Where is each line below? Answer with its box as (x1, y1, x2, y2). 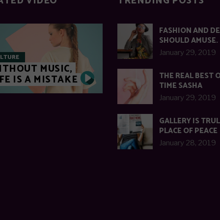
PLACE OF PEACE (159, 125, 218, 137)
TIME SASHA (159, 80, 202, 92)
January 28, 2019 (159, 138, 216, 147)
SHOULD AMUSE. (159, 34, 218, 47)
